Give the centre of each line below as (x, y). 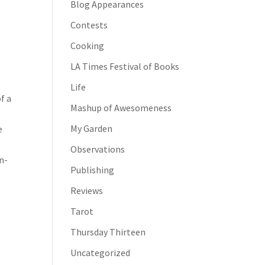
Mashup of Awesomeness (121, 108)
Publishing (93, 170)
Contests (89, 25)
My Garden (92, 128)
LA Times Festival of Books (125, 66)
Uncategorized (101, 253)
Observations (98, 149)
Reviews (87, 190)
